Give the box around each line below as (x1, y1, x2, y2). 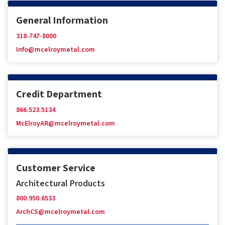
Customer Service (16, 161, 95, 175)
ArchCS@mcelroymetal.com (16, 207, 105, 217)
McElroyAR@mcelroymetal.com (16, 119, 115, 129)
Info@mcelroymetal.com (16, 45, 95, 55)
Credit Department (16, 87, 102, 101)
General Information (16, 14, 108, 28)
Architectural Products (16, 177, 105, 190)
